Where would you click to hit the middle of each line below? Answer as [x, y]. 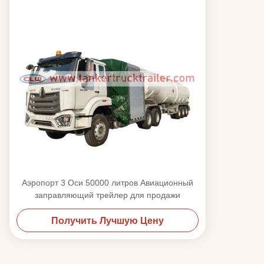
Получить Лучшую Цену [107, 220]
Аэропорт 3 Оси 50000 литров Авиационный [107, 182]
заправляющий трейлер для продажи [107, 195]
